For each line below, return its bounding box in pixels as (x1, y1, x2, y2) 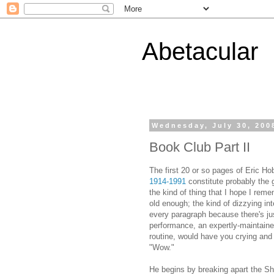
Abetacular (142, 38, 258, 65)
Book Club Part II (149, 139, 250, 155)
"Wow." (149, 242, 174, 252)
